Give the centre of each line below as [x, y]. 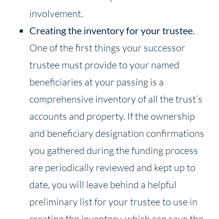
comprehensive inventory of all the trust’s [116, 99]
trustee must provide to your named [104, 65]
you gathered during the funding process [114, 150]
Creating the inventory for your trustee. [112, 30]
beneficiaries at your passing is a [97, 82]
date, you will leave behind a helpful [103, 184]
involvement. [56, 13]
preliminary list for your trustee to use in [113, 201]
